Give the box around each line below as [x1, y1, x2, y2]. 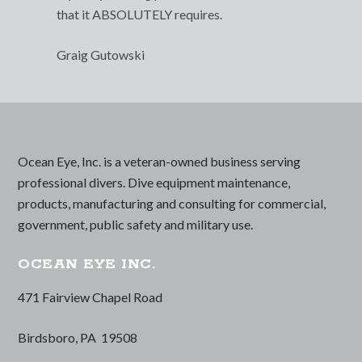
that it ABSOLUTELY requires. [57, 6, 222, 22]
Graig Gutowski [57, 47, 145, 62]
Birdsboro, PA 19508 [18, 330, 138, 345]
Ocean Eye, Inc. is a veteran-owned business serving [18, 154, 301, 169]
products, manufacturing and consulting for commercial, [18, 196, 326, 211]
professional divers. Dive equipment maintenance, [18, 175, 291, 190]
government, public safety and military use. [18, 217, 254, 232]
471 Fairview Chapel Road [18, 289, 163, 305]
